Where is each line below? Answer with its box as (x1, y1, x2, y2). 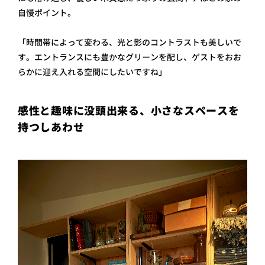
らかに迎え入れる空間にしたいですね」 (18, 66, 167, 78)
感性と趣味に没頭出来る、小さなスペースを (18, 104, 240, 119)
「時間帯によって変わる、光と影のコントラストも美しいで (18, 37, 241, 49)
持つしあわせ (18, 120, 85, 135)
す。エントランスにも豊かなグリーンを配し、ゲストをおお (18, 51, 241, 63)
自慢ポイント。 (18, 7, 76, 19)
